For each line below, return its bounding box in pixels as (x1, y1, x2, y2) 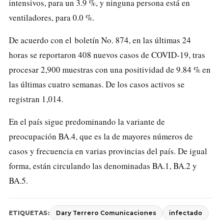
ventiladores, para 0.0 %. (9, 11, 94, 23)
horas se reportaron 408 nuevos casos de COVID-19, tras (9, 49, 205, 60)
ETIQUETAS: (9, 209, 50, 217)
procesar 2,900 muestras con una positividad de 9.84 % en (9, 63, 211, 75)
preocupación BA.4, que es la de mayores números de (9, 130, 193, 142)
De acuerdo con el (9, 34, 75, 46)
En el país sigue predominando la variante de (9, 115, 165, 127)
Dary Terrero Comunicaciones (56, 209, 156, 217)
